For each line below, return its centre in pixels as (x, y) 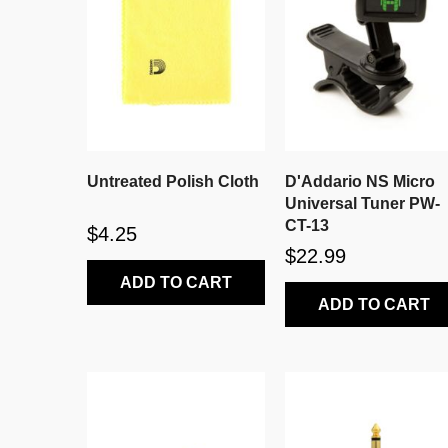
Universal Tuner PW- (363, 203)
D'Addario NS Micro (326, 181)
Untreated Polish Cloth (173, 181)
